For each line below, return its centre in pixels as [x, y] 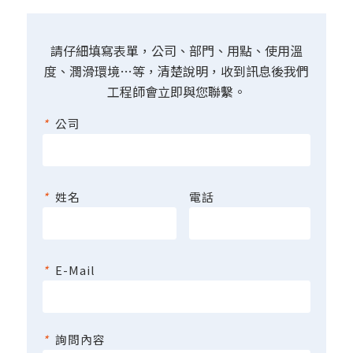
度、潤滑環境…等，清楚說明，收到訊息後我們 [176, 71]
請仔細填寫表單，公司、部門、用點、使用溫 [176, 51]
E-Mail [75, 269]
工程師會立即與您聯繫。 [176, 92]
